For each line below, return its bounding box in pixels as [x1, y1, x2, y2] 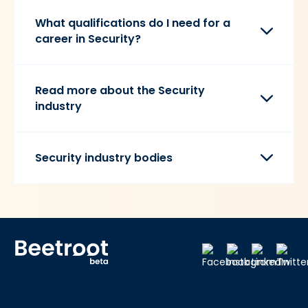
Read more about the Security [35, 82, 205, 98]
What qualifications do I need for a [35, 14, 230, 31]
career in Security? [35, 30, 141, 47]
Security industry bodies [35, 149, 173, 166]
